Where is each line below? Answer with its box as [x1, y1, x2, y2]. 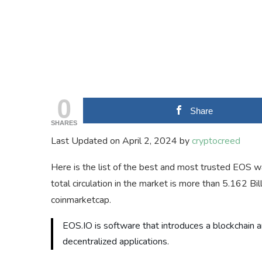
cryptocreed [192, 135, 240, 148]
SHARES [51, 119, 77, 127]
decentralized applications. [63, 235, 169, 249]
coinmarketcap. [51, 194, 111, 207]
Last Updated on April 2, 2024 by [51, 135, 192, 148]
